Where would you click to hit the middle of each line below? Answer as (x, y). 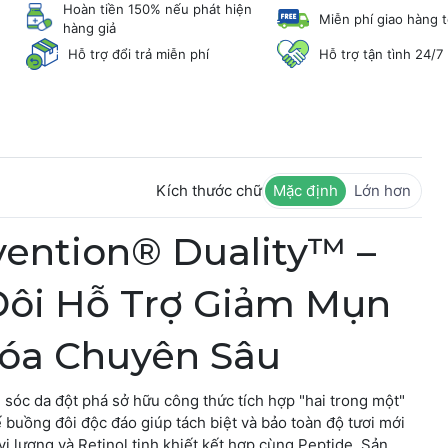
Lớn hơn (383, 190)
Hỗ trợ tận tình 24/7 (381, 53)
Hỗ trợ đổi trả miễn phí (138, 53)
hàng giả (90, 28)
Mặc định (306, 190)
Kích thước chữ (209, 190)
